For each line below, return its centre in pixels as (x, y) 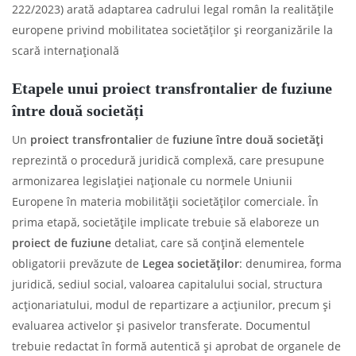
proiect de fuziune (62, 242)
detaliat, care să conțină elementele (208, 242)
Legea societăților (191, 263)
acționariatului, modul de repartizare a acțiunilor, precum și (172, 304)
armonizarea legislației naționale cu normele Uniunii (152, 180)
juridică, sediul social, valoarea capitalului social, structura (167, 284)
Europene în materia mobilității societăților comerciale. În (165, 201)
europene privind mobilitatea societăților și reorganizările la (172, 29)
